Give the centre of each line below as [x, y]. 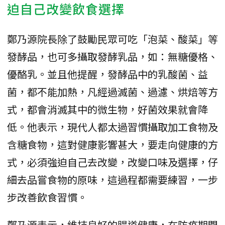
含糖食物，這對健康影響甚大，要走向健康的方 [113, 144]
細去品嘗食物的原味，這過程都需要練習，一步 [113, 179]
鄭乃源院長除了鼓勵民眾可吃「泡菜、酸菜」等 [113, 39]
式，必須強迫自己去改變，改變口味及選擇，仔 [113, 162]
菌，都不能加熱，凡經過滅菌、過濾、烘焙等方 [113, 91]
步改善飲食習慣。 [47, 197]
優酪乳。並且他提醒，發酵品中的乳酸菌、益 [107, 74]
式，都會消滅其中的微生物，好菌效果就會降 [107, 109]
